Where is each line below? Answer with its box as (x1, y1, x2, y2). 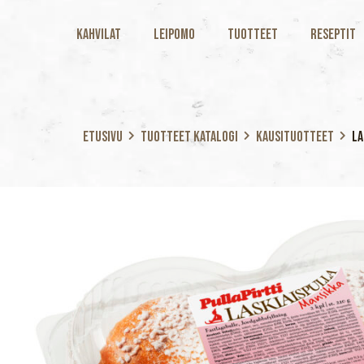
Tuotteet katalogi (141, 128, 238, 145)
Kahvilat (76, 26, 121, 43)
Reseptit (310, 26, 356, 43)
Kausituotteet (256, 128, 334, 145)
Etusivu (83, 128, 123, 145)
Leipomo (154, 26, 195, 43)
